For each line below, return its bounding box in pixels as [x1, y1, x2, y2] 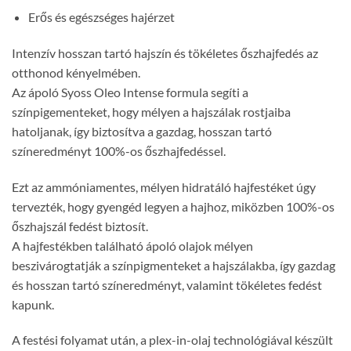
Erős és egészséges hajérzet [27, 9, 175, 25]
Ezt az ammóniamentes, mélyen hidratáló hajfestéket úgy [12, 179, 316, 194]
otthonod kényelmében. [12, 64, 140, 80]
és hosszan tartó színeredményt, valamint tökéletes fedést [12, 277, 322, 292]
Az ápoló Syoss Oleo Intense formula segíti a [12, 84, 248, 100]
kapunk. [12, 296, 54, 312]
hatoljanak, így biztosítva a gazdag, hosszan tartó [12, 123, 272, 139]
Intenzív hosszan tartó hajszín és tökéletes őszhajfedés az [12, 45, 318, 60]
